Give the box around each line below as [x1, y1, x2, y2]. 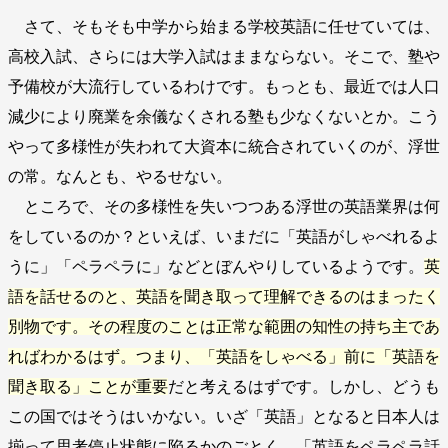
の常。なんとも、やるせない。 [8, 168, 232, 186]
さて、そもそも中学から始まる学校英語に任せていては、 [8, 18, 440, 36]
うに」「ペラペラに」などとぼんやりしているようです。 [8, 258, 424, 276]
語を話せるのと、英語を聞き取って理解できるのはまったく [8, 288, 440, 306]
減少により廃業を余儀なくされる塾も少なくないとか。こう [8, 108, 440, 126]
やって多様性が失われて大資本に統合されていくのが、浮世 [8, 138, 440, 156]
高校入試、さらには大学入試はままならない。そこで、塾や [8, 48, 440, 66]
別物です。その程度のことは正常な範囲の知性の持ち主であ [8, 318, 440, 336]
